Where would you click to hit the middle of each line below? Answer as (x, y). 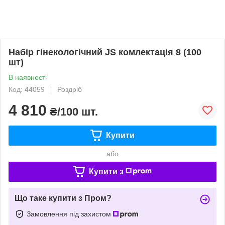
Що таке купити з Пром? (63, 198)
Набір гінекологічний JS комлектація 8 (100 (105, 52)
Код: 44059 (27, 89)
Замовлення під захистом (70, 214)
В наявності (28, 77)
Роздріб (70, 89)
